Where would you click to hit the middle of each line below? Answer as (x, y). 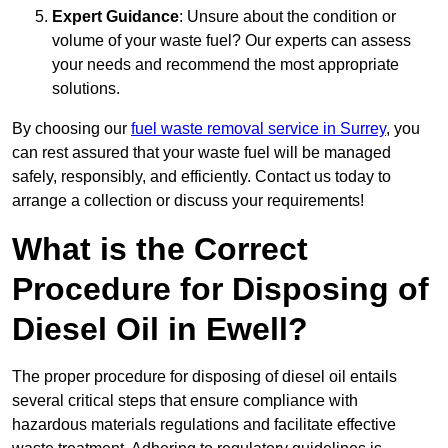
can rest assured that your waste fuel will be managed (201, 153)
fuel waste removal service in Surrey (258, 129)
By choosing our (71, 129)
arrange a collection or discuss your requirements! (188, 201)
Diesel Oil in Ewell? (160, 329)
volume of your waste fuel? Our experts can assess (231, 41)
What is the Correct (160, 249)
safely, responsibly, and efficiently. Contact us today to (201, 177)
